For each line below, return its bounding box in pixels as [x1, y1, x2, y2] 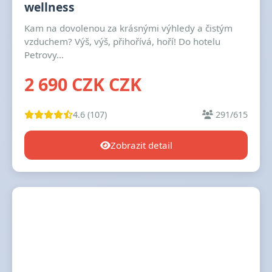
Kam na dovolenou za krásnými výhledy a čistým [24, 22, 233, 34]
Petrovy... [24, 49, 64, 61]
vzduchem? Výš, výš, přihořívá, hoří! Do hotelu [24, 35, 220, 47]
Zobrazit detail [110, 139, 172, 151]
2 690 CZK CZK [24, 72, 141, 96]
